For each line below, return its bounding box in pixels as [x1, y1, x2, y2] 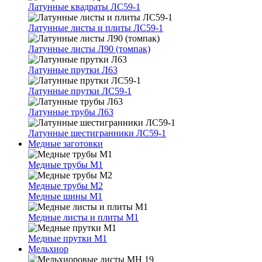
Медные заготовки [28, 139, 103, 149]
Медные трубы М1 [28, 160, 103, 170]
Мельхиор [28, 244, 68, 254]
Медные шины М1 [28, 191, 102, 201]
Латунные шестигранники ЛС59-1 [28, 128, 166, 138]
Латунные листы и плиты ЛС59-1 [28, 23, 163, 33]
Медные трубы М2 [28, 181, 103, 191]
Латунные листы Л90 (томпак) [28, 44, 150, 54]
